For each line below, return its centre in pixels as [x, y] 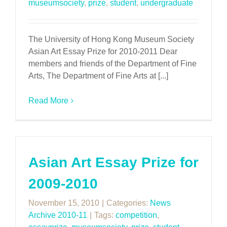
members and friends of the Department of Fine [112, 64]
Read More [48, 101]
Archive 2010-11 [58, 215]
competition [136, 215]
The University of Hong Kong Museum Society [111, 39]
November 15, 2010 [64, 203]
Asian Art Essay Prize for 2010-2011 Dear [103, 51]
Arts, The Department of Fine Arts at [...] [98, 76]
